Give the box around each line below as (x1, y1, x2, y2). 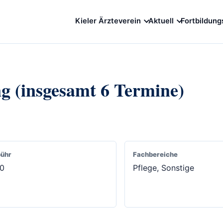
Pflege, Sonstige (133, 163, 194, 173)
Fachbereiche (133, 150, 178, 159)
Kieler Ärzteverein (75, 16, 141, 25)
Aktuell (148, 16, 174, 25)
